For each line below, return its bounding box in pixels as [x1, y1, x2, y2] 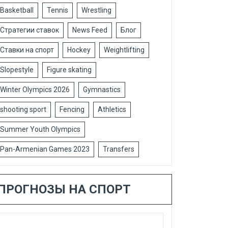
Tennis [47, 6, 68, 14]
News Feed [72, 26, 107, 34]
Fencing [60, 105, 84, 113]
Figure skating [47, 66, 92, 74]
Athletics [98, 105, 126, 113]
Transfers [103, 145, 134, 153]
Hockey [67, 46, 91, 54]
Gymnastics [83, 85, 121, 94]
